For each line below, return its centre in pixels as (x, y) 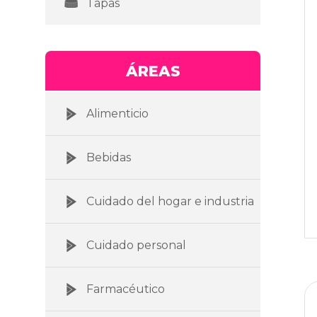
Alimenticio (117, 113)
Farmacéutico (126, 289)
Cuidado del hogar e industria (170, 201)
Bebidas (109, 157)
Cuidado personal (136, 245)
